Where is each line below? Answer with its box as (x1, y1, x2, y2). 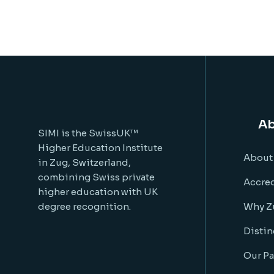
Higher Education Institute (38, 142, 163, 154)
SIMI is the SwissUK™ (38, 127, 138, 139)
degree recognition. (38, 201, 131, 212)
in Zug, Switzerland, (38, 157, 131, 168)
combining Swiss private (38, 171, 155, 183)
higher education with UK (38, 186, 158, 198)
